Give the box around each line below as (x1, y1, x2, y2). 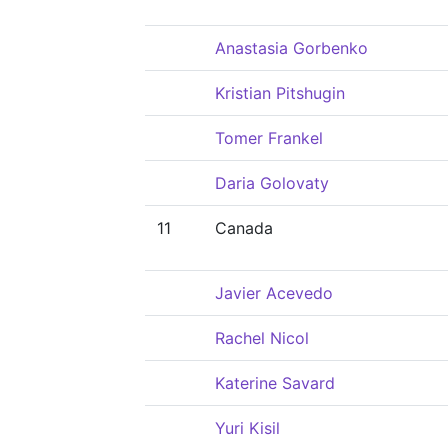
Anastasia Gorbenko (215, 38, 368, 58)
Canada (215, 218, 273, 238)
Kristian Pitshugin (215, 83, 345, 103)
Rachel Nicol (215, 328, 309, 348)
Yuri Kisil (215, 418, 280, 438)
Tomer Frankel (215, 128, 323, 148)
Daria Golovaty (215, 173, 329, 193)
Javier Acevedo (215, 283, 333, 303)
